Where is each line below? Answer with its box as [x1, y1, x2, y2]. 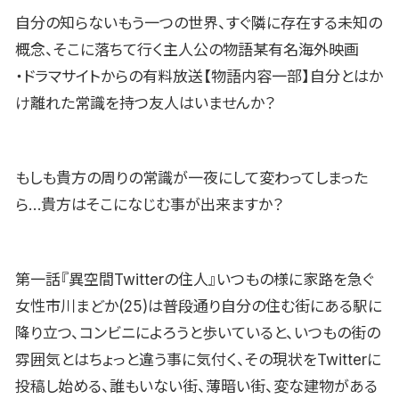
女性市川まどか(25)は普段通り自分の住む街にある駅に [15, 297, 382, 315]
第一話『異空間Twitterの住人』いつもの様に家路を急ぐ [15, 270, 374, 289]
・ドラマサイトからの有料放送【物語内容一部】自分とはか [15, 67, 383, 85]
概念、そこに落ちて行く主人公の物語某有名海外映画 [15, 40, 359, 59]
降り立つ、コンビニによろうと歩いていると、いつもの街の [15, 323, 380, 342]
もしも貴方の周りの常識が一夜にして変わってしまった [15, 168, 368, 187]
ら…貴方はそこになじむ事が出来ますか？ [15, 195, 283, 214]
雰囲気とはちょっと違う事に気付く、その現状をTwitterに [15, 350, 381, 369]
